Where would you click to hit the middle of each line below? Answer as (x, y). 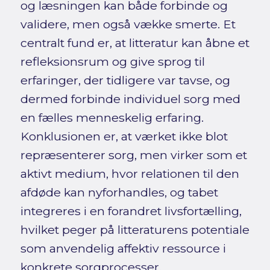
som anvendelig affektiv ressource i (123, 248)
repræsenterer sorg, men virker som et (133, 155)
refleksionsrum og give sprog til (112, 61)
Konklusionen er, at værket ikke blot (124, 136)
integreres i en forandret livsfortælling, (131, 211)
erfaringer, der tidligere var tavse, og (125, 80)
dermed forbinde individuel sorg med (130, 99)
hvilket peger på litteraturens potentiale (135, 229)
